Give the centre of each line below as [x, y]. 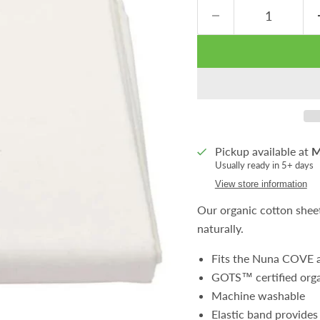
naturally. [220, 228]
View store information [261, 184]
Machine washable [258, 295]
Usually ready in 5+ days [264, 165]
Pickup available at [263, 151]
